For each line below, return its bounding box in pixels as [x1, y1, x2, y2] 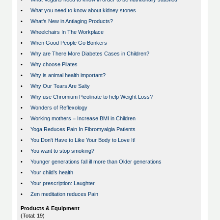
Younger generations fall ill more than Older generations [30, 159, 162, 165]
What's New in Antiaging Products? [30, 18, 113, 25]
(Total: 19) [21, 213, 45, 219]
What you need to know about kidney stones [30, 7, 136, 14]
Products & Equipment [21, 205, 80, 212]
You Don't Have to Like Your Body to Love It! [30, 137, 136, 143]
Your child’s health [30, 169, 73, 176]
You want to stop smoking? [30, 148, 94, 154]
